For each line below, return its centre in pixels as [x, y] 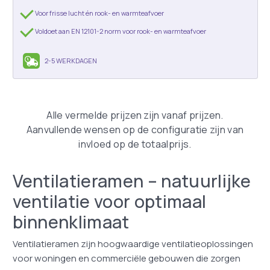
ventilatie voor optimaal [109, 201]
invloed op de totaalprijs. [135, 144]
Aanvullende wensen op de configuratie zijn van [135, 129]
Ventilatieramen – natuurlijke [132, 181]
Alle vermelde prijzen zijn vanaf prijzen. [135, 115]
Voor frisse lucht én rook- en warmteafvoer [99, 13]
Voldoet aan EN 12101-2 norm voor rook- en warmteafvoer [120, 31]
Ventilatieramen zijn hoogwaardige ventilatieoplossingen [133, 243]
